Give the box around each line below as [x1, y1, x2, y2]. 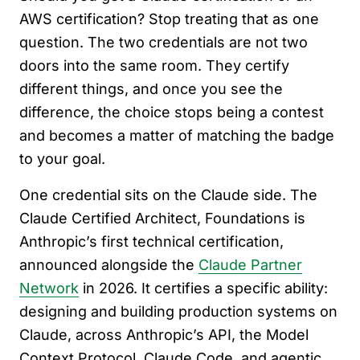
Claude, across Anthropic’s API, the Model [19, 326, 309, 343]
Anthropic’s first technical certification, [19, 233, 284, 250]
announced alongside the [19, 256, 198, 273]
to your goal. [19, 150, 105, 167]
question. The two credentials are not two [19, 34, 308, 51]
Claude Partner [198, 256, 302, 273]
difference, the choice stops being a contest [19, 104, 324, 121]
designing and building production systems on [19, 303, 337, 320]
